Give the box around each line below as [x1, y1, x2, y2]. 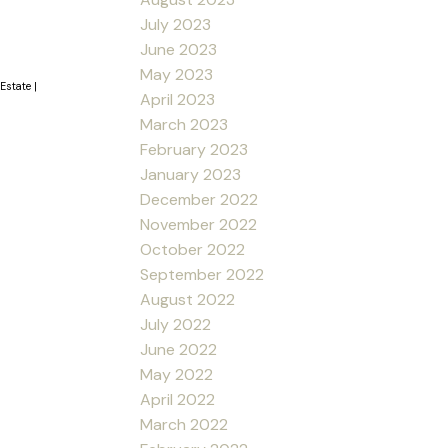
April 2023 [140, 88, 216, 110]
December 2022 [140, 188, 259, 210]
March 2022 [140, 413, 229, 435]
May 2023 [140, 63, 214, 85]
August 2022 [140, 288, 236, 310]
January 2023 [140, 163, 242, 185]
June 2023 [140, 38, 218, 60]
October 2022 [140, 238, 246, 260]
